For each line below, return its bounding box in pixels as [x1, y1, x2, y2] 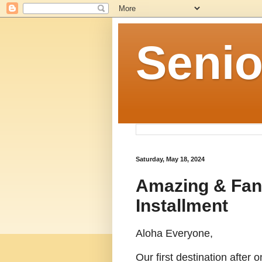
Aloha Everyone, [136, 227, 213, 240]
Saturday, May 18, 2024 [136, 156, 205, 163]
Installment [136, 195, 228, 215]
